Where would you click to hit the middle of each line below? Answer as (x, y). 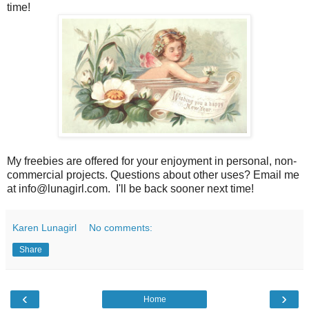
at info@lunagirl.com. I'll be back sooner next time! (130, 189)
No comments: (121, 228)
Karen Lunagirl (44, 228)
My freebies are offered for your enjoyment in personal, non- (152, 161)
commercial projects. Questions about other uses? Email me (153, 175)
